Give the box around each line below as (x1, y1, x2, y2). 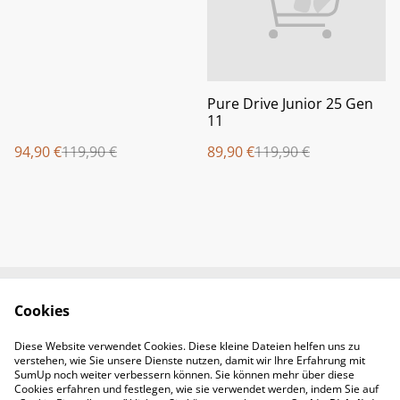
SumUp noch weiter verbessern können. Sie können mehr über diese (14, 367, 354, 382)
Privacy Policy (228, 342, 319, 362)
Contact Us (236, 308, 311, 328)
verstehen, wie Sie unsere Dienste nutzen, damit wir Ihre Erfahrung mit (14, 353, 365, 368)
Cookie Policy (155, 359, 245, 379)
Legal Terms (86, 342, 168, 362)
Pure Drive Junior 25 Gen (207, 94, 373, 113)
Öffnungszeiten (75, 325, 179, 345)
